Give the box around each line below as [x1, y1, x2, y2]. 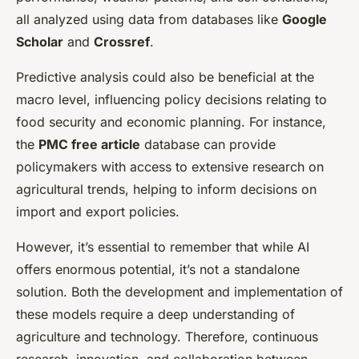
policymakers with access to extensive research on [16, 159, 324, 175]
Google [282, 11, 327, 28]
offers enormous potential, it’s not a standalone [16, 261, 300, 278]
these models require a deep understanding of [16, 306, 295, 323]
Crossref [94, 34, 150, 50]
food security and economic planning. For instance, [16, 114, 326, 131]
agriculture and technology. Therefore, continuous [16, 329, 318, 345]
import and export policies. [16, 204, 179, 220]
